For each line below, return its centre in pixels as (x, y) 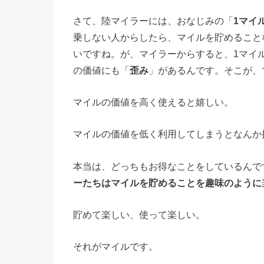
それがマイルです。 (115, 247)
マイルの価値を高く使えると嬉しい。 (153, 102)
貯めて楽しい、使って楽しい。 (139, 214)
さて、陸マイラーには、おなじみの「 (153, 20)
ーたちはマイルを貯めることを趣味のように (167, 182)
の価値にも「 (101, 70)
